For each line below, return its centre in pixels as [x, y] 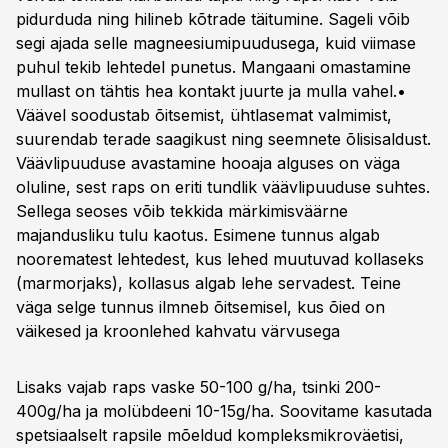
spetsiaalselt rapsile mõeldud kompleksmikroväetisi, [210, 435]
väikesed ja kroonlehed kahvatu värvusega [178, 331]
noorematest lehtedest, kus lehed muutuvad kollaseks [220, 259]
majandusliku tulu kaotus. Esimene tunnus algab [198, 235]
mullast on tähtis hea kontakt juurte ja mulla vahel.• [211, 91]
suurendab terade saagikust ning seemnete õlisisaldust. [223, 139]
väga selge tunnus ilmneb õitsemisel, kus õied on [200, 307]
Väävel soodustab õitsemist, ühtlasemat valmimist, [204, 115]
